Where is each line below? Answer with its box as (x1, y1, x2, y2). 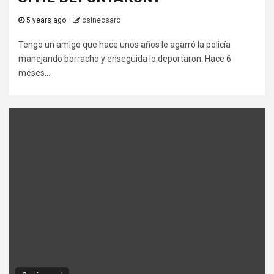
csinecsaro (82, 16, 120, 25)
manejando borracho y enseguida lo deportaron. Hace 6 (18, 54, 231, 64)
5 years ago (24, 16, 68, 25)
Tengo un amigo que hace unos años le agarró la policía (18, 40, 231, 50)
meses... (18, 68, 50, 78)
